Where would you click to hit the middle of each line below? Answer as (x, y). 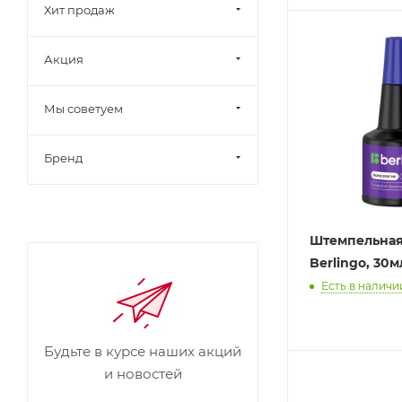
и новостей (143, 374)
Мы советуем (83, 109)
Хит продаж (79, 10)
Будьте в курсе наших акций (143, 351)
